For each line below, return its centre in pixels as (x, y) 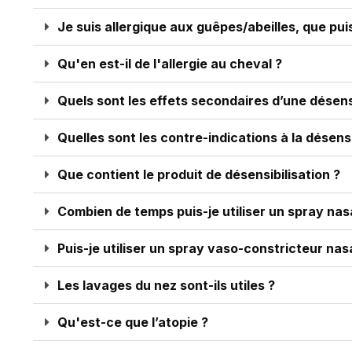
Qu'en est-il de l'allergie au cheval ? (170, 64)
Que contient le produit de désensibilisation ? (199, 174)
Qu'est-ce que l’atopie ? (133, 322)
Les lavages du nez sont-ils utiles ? (166, 285)
